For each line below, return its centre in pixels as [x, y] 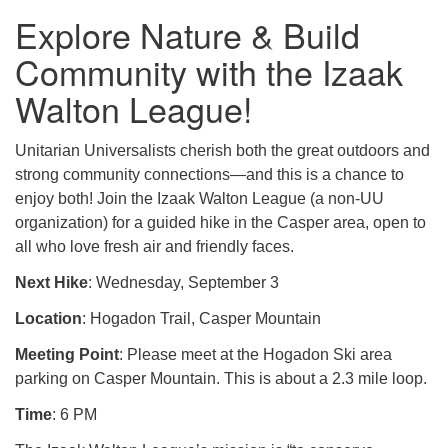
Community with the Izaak [209, 71]
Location [48, 318]
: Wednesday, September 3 [183, 282]
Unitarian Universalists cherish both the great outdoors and [222, 150]
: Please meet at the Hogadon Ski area [255, 354]
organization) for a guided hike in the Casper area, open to [220, 222]
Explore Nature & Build [187, 34]
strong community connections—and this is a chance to [209, 174]
